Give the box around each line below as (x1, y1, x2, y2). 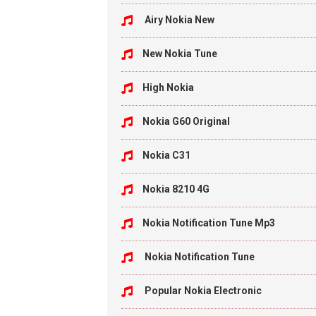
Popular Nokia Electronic (142, 285, 262, 296)
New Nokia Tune (142, 48, 217, 59)
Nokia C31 (142, 150, 190, 161)
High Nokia (142, 82, 194, 93)
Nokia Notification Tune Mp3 (142, 217, 275, 229)
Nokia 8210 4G (142, 183, 209, 195)
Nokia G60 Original (142, 116, 230, 127)
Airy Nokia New (142, 14, 214, 25)
